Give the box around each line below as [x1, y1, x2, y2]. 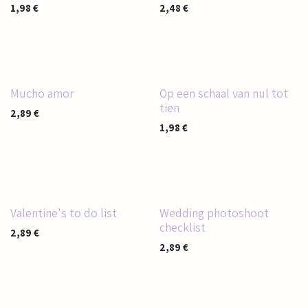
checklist [159, 219, 206, 235]
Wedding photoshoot [159, 205, 269, 221]
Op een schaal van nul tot [159, 85, 288, 101]
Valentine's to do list [10, 205, 117, 221]
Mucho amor [10, 85, 74, 101]
